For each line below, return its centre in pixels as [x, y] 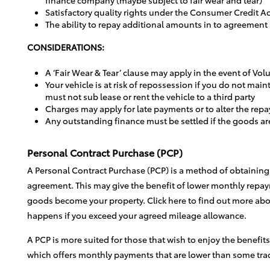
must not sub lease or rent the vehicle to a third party [150, 96]
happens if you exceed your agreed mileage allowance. [137, 215]
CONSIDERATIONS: [66, 47]
